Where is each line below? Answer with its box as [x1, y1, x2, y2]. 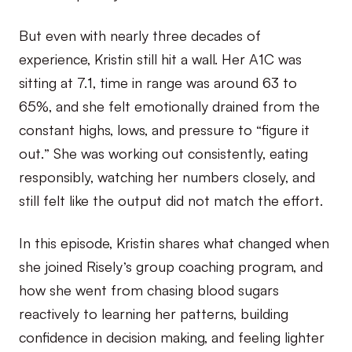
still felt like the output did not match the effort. [19, 189, 323, 210]
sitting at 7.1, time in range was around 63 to [19, 71, 297, 92]
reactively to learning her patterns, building [19, 302, 288, 323]
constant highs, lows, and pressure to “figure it [19, 118, 310, 139]
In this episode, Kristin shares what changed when [19, 231, 329, 252]
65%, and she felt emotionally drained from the [19, 94, 320, 115]
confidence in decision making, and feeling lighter [19, 325, 324, 346]
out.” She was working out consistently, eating [19, 141, 308, 163]
